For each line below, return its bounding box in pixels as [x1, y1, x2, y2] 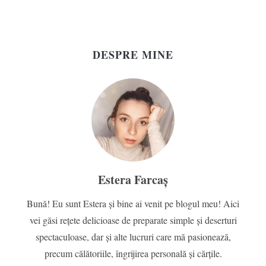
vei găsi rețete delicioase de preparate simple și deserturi [29, 214, 237, 227]
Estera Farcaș [98, 171, 168, 189]
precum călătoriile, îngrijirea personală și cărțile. [44, 247, 222, 260]
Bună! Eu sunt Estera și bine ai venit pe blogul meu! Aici [27, 197, 239, 210]
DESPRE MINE [93, 47, 173, 63]
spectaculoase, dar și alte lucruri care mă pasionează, [35, 230, 231, 243]
